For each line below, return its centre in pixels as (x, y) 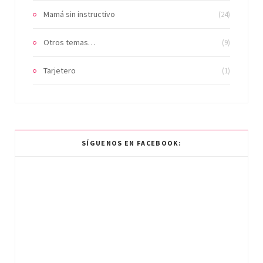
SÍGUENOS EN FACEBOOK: (131, 143)
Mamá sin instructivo (79, 14)
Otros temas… (70, 42)
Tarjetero (60, 70)
